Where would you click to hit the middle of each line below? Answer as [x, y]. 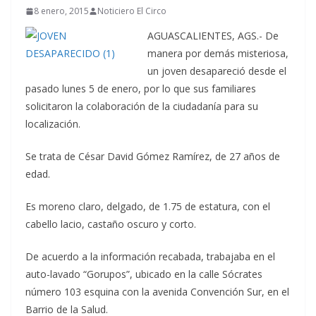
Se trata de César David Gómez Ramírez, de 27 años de [153, 156]
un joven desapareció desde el [217, 71]
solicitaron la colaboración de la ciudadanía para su [142, 106]
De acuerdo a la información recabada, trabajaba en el [150, 256]
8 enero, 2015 [61, 11]
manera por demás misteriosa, [218, 53]
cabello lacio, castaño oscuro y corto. [111, 224]
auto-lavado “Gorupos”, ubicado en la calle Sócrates [144, 274]
